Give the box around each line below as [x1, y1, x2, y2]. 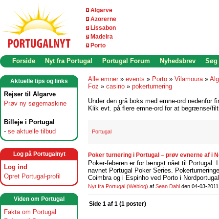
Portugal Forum [102, 57, 150, 65]
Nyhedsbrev [160, 57, 196, 65]
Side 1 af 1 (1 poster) [89, 200, 146, 207]
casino [106, 83, 125, 90]
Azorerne [90, 16, 116, 22]
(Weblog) [127, 183, 148, 189]
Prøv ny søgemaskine [4, 100, 66, 107]
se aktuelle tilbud [8, 128, 56, 135]
